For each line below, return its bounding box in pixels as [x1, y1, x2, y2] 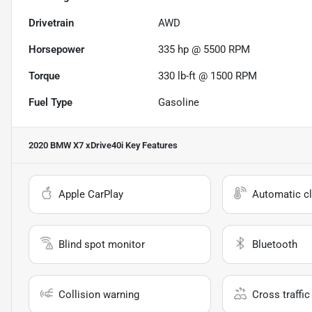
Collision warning [58, 288, 139, 302]
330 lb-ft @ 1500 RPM [158, 70, 258, 83]
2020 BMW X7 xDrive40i [29, 140, 123, 151]
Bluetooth [251, 238, 297, 251]
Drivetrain [29, 17, 74, 30]
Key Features [123, 140, 178, 151]
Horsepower [29, 43, 84, 56]
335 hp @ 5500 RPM [158, 43, 251, 56]
